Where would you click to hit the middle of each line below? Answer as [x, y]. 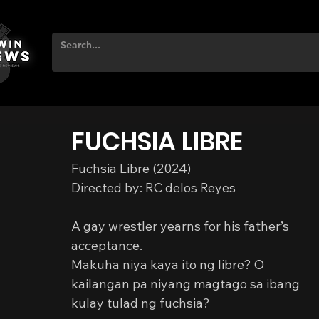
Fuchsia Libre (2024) [131, 168]
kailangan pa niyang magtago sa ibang [187, 284]
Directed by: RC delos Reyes [153, 188]
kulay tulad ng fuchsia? [141, 303]
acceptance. [107, 245]
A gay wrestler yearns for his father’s [182, 226]
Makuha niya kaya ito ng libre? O [169, 265]
